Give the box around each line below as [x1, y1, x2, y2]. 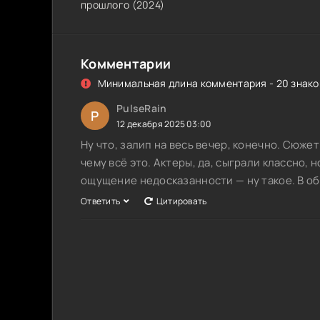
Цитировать [156, 195, 207, 208]
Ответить [81, 195, 121, 208]
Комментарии [81, 55, 171, 73]
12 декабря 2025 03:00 [116, 118, 211, 131]
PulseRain [116, 101, 167, 116]
